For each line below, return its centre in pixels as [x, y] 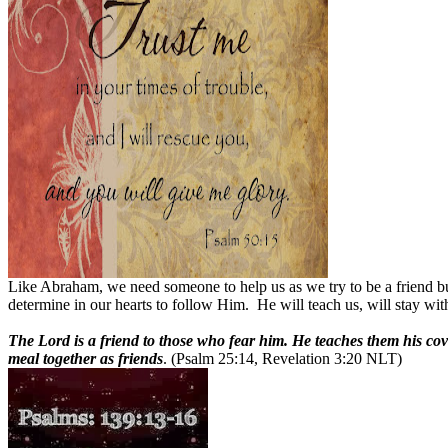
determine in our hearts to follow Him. [128, 304]
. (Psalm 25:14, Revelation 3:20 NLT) [282, 358]
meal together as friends [85, 358]
